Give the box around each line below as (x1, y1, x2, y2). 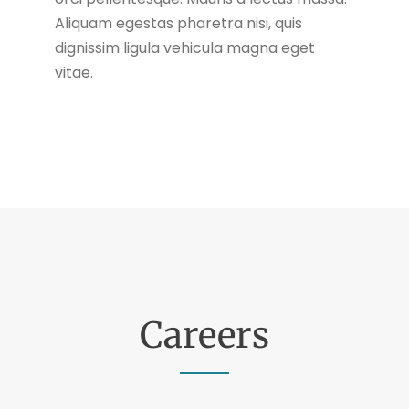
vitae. (55, 62, 93, 83)
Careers (140, 313, 269, 358)
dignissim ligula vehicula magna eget (55, 37, 315, 58)
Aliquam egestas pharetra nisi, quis (55, 13, 302, 34)
